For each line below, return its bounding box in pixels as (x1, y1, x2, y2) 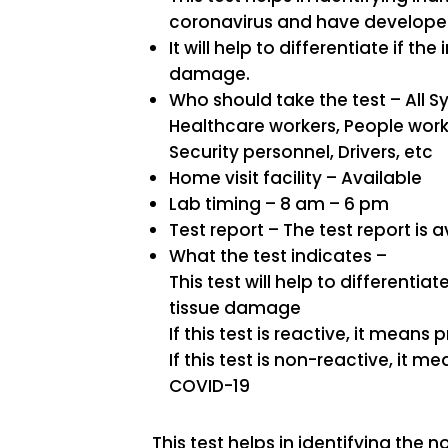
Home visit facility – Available (169, 165, 423, 190)
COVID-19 (169, 373, 251, 398)
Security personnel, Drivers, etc (169, 139, 434, 164)
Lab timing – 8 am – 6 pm (169, 191, 390, 216)
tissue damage (169, 295, 302, 320)
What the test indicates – (169, 243, 388, 268)
